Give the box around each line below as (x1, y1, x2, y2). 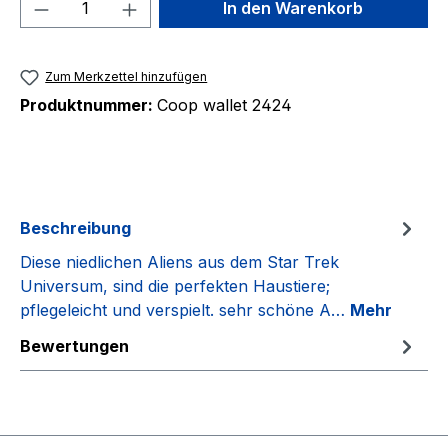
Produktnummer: (20, 95, 157, 116)
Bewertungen (20, 336, 129, 357)
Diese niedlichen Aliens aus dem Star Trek (20, 252, 339, 273)
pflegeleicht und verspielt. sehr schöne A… (20, 300, 350, 321)
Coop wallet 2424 (157, 95, 292, 116)
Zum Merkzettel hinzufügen (45, 69, 208, 84)
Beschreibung (20, 218, 131, 239)
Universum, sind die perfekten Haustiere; (20, 276, 330, 297)
